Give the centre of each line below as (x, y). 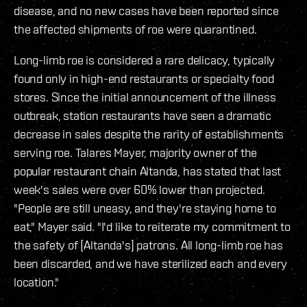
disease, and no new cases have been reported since (147, 11)
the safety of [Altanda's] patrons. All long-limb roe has (148, 245)
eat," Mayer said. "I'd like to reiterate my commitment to (152, 227)
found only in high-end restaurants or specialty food (144, 79)
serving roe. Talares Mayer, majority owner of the (136, 153)
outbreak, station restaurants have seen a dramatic (143, 116)
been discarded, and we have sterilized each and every (150, 264)
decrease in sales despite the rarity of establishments (149, 134)
